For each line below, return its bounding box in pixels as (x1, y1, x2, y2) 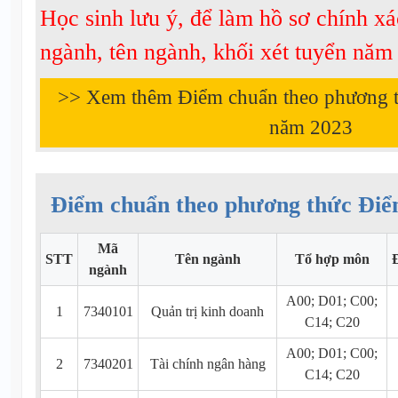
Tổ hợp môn (294, 251, 370, 267)
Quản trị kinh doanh (151, 304, 264, 320)
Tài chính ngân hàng (149, 356, 266, 372)
